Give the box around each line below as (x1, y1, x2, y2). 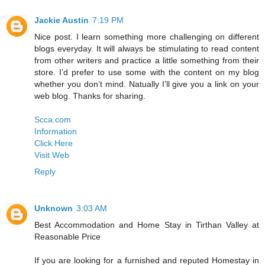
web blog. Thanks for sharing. (34, 91, 146, 101)
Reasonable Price (34, 231, 101, 241)
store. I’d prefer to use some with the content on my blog (34, 67, 259, 77)
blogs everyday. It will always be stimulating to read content (34, 43, 259, 53)
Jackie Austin (34, 15, 89, 25)
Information (34, 126, 77, 136)
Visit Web (34, 150, 69, 160)
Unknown (34, 203, 73, 213)
